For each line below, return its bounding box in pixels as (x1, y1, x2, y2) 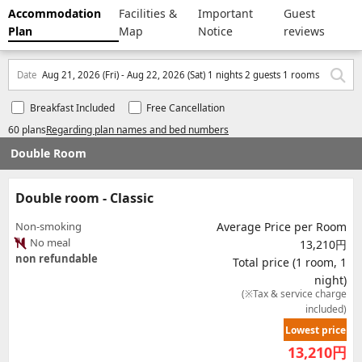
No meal (27, 235, 70, 250)
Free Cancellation (146, 100, 225, 115)
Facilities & (119, 6, 178, 21)
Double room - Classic (15, 189, 154, 207)
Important (198, 6, 254, 21)
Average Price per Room (217, 219, 347, 234)
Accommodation (8, 6, 101, 21)
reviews (284, 23, 326, 39)
